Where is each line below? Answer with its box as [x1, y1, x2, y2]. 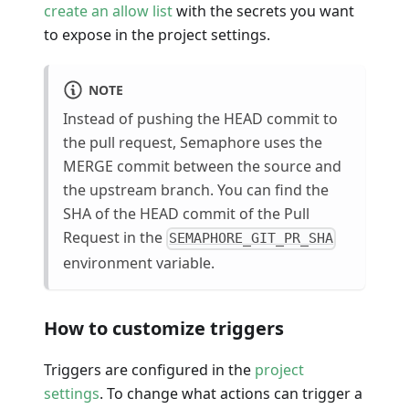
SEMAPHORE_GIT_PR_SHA [169, 230, 334, 247]
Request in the [63, 227, 166, 248]
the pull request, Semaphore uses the [63, 132, 322, 153]
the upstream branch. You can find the [63, 180, 329, 201]
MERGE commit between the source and [63, 156, 341, 177]
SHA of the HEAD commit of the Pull [63, 204, 309, 225]
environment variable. [63, 252, 215, 273]
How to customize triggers [44, 315, 284, 341]
